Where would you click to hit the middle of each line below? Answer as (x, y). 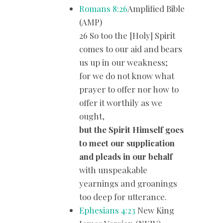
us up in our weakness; (124, 62)
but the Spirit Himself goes (132, 129)
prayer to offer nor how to (129, 89)
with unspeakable (113, 169)
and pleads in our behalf (126, 156)
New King (155, 210)
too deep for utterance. (123, 196)
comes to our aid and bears (131, 49)
